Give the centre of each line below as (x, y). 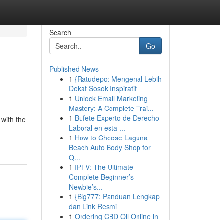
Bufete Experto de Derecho (117, 118)
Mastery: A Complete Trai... (111, 108)
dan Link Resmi (93, 206)
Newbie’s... (85, 187)
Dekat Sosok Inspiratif (102, 88)
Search (60, 32)
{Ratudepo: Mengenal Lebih (118, 79)
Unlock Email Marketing (111, 98)
